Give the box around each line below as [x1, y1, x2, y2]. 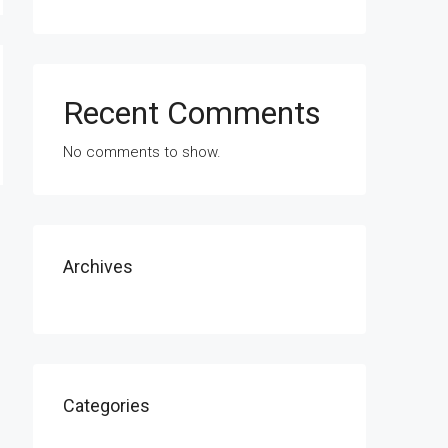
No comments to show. [63, 143, 221, 161]
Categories [63, 395, 150, 416]
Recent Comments [63, 94, 321, 132]
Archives [63, 256, 133, 277]
